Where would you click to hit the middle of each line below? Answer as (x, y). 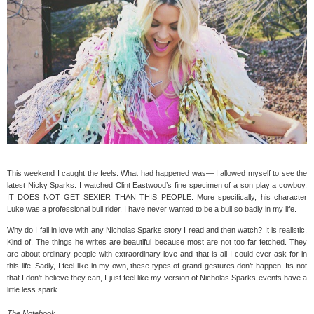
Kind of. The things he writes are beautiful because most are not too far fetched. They (157, 242)
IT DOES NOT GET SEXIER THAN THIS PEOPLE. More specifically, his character (157, 197)
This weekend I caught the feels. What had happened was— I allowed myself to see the (157, 173)
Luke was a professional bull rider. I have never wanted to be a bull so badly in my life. (153, 209)
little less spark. (34, 290)
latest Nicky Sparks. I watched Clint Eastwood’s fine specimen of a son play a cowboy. (157, 185)
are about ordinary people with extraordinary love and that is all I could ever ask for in (157, 254)
